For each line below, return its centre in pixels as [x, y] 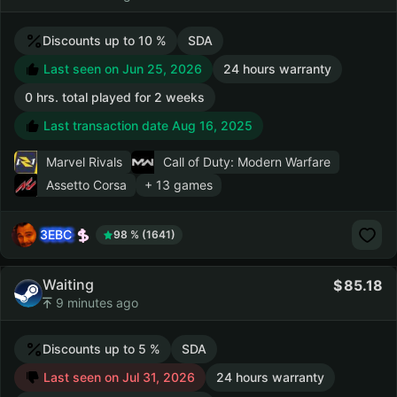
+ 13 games [179, 185]
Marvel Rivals [84, 162]
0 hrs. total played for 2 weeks [115, 97]
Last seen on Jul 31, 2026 [117, 377]
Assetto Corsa [86, 185]
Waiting [68, 284]
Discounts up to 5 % [101, 349]
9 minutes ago [95, 303]
